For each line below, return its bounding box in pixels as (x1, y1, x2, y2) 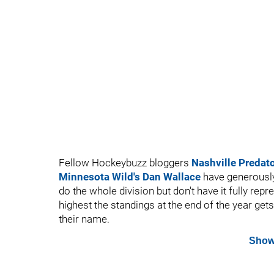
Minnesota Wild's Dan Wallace (59, 171, 201, 183)
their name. (59, 213, 109, 225)
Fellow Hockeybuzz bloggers (59, 157, 191, 169)
